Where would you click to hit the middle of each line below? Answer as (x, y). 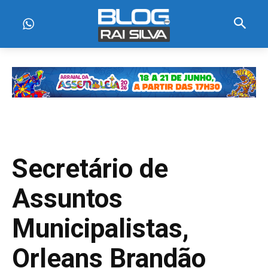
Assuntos (67, 199)
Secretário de (90, 169)
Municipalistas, (100, 229)
